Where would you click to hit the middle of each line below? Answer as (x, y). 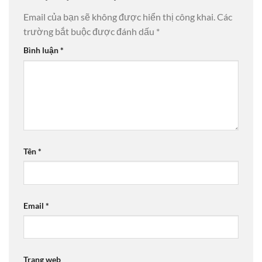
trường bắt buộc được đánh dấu (90, 31)
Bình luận (42, 50)
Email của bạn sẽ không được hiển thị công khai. (119, 16)
